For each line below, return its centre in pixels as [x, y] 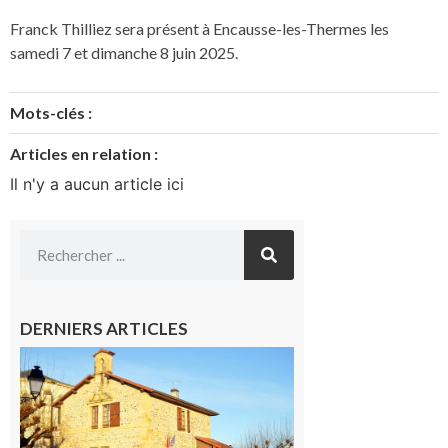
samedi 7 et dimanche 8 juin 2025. [124, 53]
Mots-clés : [51, 112]
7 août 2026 [335, 412]
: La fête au [340, 376]
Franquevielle [350, 357]
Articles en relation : [84, 153]
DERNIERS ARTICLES [104, 329]
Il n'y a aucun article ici [97, 183]
